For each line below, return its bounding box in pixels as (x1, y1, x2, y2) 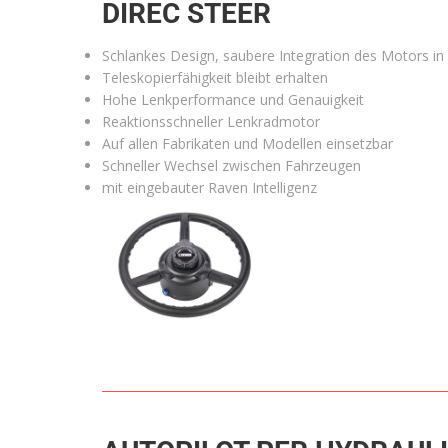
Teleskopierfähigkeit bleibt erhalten (102, 68, 328, 87)
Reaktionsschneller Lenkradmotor (102, 112, 320, 131)
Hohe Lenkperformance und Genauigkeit (102, 90, 364, 109)
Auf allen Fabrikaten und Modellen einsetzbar (102, 134, 393, 153)
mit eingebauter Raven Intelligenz (102, 178, 317, 197)
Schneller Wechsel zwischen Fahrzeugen (102, 156, 361, 175)
